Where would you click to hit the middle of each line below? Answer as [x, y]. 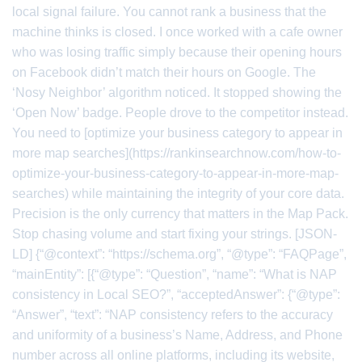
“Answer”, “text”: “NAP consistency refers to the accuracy [173, 315]
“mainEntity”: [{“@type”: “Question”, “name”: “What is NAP [175, 274]
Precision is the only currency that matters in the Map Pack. [180, 214]
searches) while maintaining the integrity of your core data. [178, 194]
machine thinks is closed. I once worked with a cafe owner [177, 32]
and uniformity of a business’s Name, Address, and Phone [177, 335]
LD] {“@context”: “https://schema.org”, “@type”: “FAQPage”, [179, 254]
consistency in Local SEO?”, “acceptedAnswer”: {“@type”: [176, 295]
